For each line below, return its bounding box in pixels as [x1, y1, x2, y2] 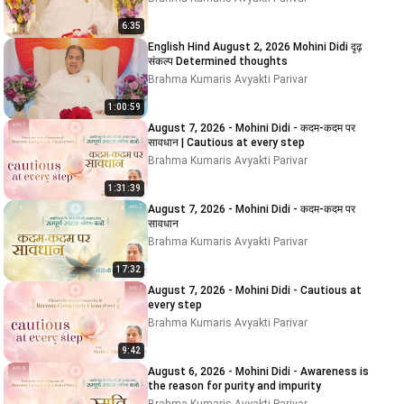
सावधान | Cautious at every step [148, 136, 305, 149]
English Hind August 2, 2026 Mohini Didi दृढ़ [148, 41, 293, 53]
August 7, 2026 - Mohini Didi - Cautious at [148, 284, 300, 297]
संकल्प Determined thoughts [176, 55, 288, 68]
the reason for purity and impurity [148, 380, 321, 392]
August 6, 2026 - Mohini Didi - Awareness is [148, 365, 369, 378]
